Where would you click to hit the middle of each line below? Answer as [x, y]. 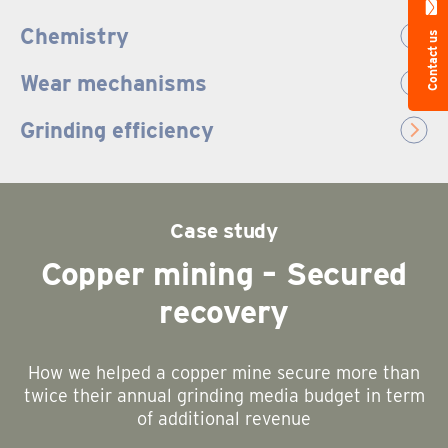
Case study [224, 231]
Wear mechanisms [113, 83]
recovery [224, 312]
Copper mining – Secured [224, 274]
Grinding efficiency [117, 130]
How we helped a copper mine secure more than [224, 373]
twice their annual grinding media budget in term [224, 396]
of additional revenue [224, 419]
